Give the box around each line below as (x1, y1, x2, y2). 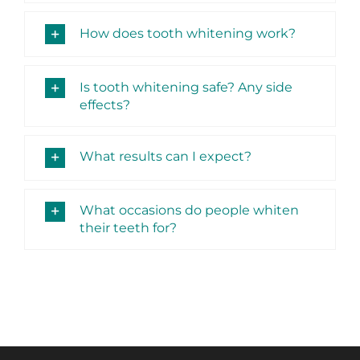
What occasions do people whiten (80, 202, 299, 219)
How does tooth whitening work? (80, 25, 296, 41)
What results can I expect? (80, 149, 252, 165)
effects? (80, 96, 130, 112)
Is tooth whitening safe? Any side (80, 79, 292, 95)
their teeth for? (80, 220, 177, 236)
